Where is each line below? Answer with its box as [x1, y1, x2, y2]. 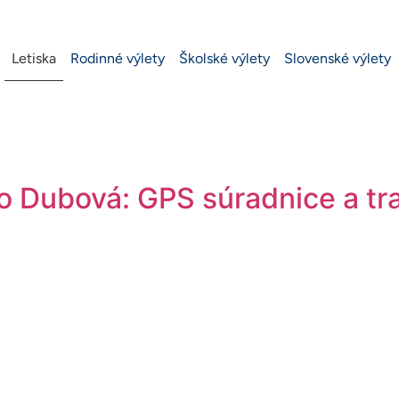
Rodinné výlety [70, 50, 165, 67]
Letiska [12, 50, 56, 67]
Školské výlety [179, 50, 270, 67]
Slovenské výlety [284, 50, 391, 67]
